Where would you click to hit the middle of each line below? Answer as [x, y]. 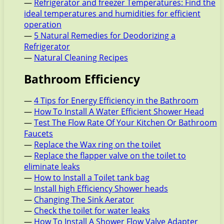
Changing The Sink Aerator [84, 200]
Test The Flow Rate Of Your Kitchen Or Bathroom [125, 123]
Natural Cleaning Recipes [81, 58]
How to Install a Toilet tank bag [92, 178]
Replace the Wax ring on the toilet [97, 145]
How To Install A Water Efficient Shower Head [119, 112]
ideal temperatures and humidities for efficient [112, 14]
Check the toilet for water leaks [92, 211]
